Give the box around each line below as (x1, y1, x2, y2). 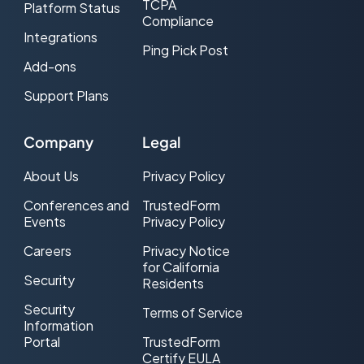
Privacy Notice (141, 241, 230, 259)
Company (24, 132, 93, 152)
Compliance (141, 12, 214, 30)
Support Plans (24, 87, 109, 105)
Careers (24, 241, 71, 259)
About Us (24, 167, 79, 184)
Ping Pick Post (141, 41, 228, 59)
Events (24, 212, 66, 230)
